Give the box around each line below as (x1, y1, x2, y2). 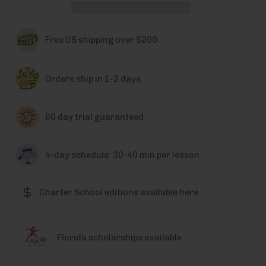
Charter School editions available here (39, 186, 198, 198)
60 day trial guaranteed (45, 112, 144, 123)
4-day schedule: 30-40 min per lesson (45, 149, 199, 160)
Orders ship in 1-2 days (45, 73, 141, 84)
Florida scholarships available (57, 232, 182, 243)
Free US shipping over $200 (45, 34, 157, 45)
